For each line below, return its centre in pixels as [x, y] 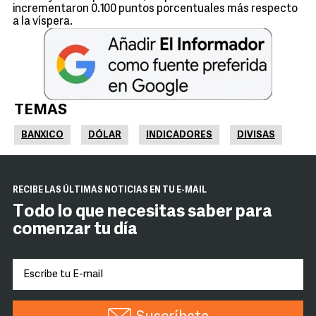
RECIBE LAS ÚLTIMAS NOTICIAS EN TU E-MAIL [110, 190]
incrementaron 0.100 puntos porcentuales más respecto [155, 9]
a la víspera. [43, 22]
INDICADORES [179, 135]
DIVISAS [256, 135]
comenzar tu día [75, 230]
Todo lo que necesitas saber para [142, 212]
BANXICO [42, 135]
